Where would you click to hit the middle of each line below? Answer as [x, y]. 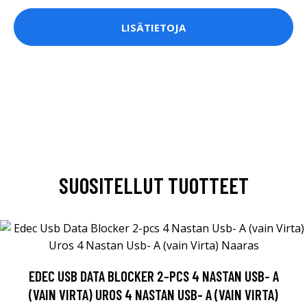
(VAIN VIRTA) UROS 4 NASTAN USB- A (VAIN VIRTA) [153, 295]
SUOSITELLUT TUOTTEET [153, 185]
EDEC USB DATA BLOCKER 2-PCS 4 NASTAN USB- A [153, 276]
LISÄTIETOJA [153, 27]
